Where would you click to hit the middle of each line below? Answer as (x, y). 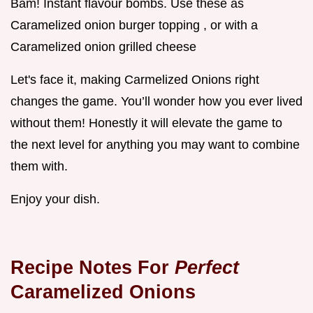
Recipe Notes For (93, 268)
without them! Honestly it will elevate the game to (146, 123)
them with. (39, 167)
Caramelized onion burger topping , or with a (134, 26)
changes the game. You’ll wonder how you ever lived (156, 102)
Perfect (207, 268)
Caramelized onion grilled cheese (103, 47)
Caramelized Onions (103, 292)
